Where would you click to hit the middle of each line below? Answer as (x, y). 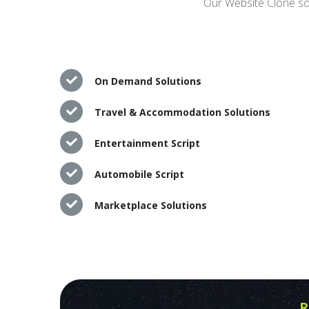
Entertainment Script (147, 143)
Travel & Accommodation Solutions (182, 112)
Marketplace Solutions (151, 205)
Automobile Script (139, 174)
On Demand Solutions (148, 81)
